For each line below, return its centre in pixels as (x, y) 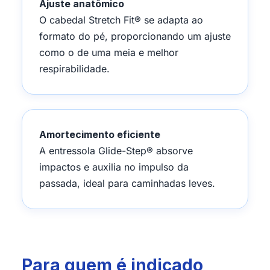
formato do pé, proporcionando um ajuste (135, 36)
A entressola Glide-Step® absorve (116, 150)
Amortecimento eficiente (100, 134)
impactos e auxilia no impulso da (114, 167)
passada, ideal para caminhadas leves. (127, 183)
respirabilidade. (74, 68)
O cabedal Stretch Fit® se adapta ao (121, 20)
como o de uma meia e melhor (109, 52)
